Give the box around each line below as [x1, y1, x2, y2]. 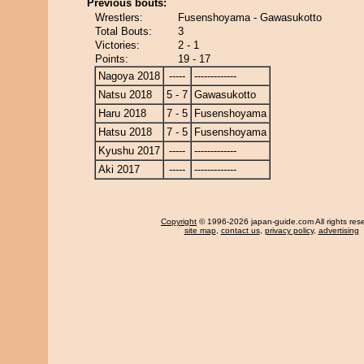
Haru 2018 [98, 107, 146, 119]
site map [184, 226, 216, 235]
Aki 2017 [98, 163, 140, 175]
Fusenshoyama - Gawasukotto [178, 11, 322, 24]
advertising [318, 226, 359, 235]
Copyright [161, 217, 197, 226]
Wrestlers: [95, 11, 143, 24]
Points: [95, 53, 128, 65]
